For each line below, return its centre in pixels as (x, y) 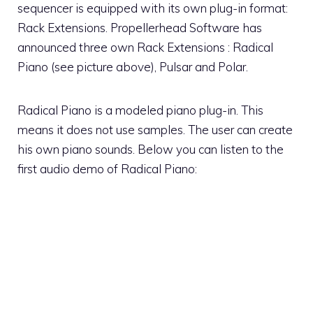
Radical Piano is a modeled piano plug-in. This (140, 110)
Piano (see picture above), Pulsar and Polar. (133, 66)
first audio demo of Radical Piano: (107, 168)
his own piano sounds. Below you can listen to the (151, 149)
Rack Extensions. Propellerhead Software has (140, 27)
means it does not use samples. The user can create (155, 129)
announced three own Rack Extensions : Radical (145, 47)
